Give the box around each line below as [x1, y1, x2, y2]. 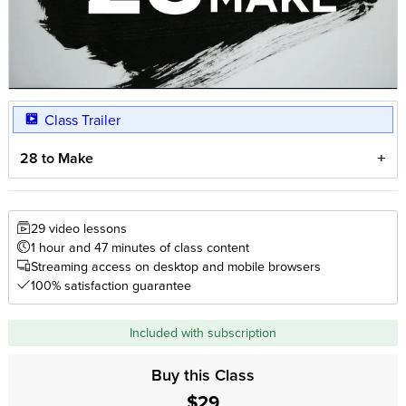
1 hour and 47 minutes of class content [30, 238, 249, 256]
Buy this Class [151, 363, 255, 387]
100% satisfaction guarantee [30, 276, 191, 295]
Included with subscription [130, 323, 276, 342]
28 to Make [20, 147, 94, 169]
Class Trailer [43, 110, 121, 130]
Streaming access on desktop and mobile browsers [30, 257, 321, 275]
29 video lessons [30, 219, 127, 237]
